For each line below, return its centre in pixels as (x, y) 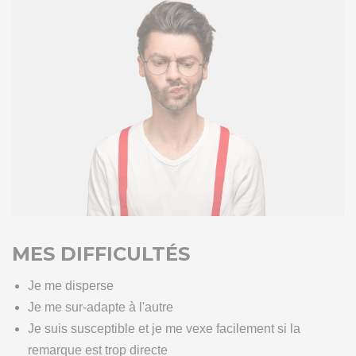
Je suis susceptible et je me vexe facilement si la (164, 329)
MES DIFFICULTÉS (101, 254)
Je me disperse (71, 286)
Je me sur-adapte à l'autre (101, 308)
